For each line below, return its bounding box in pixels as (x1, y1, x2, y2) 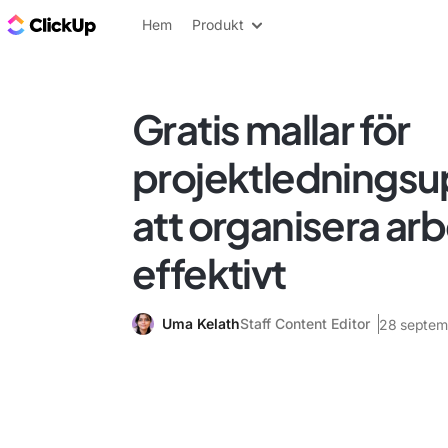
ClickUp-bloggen (100, 13, 236, 35)
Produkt (192, 16, 244, 33)
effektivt (132, 247, 286, 298)
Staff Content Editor (240, 315, 370, 332)
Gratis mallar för (132, 103, 410, 154)
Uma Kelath (162, 315, 240, 332)
